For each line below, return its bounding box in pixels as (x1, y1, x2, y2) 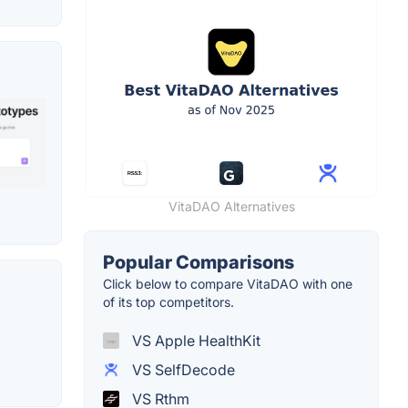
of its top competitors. (103, 293, 234, 310)
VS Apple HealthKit (128, 331, 260, 350)
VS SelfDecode (128, 360, 235, 379)
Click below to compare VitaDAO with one (103, 275, 352, 291)
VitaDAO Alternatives (168, 198, 295, 214)
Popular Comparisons (103, 250, 294, 273)
